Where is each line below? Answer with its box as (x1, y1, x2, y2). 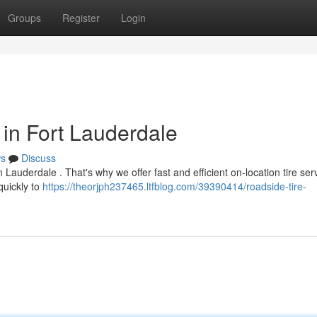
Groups (8, 11, 41, 25)
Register (62, 11, 100, 25)
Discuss (21, 151, 56, 165)
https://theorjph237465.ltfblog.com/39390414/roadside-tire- (42, 179, 306, 193)
